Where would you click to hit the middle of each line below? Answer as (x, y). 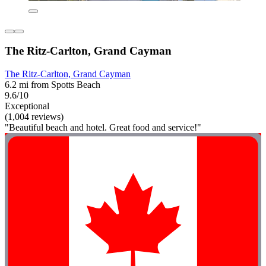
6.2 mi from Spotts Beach (53, 84)
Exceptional (27, 106)
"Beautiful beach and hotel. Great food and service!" (103, 127)
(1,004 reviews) (34, 116)
